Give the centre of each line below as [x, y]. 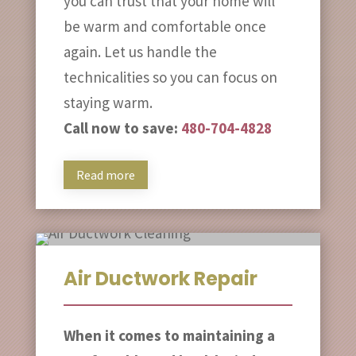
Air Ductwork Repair [160, 279]
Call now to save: [122, 128]
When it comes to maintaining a [169, 336]
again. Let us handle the [140, 51]
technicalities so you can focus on [170, 77]
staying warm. [108, 102]
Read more [105, 174]
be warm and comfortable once [164, 26]
